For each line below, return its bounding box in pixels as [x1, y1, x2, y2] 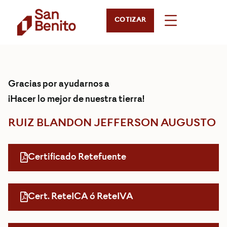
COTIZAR [115, 17, 146, 24]
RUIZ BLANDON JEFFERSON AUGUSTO [8, 117, 216, 130]
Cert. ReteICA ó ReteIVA [28, 192, 133, 202]
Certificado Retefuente [28, 152, 126, 163]
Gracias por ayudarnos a [8, 79, 109, 90]
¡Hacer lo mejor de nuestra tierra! [8, 94, 144, 105]
